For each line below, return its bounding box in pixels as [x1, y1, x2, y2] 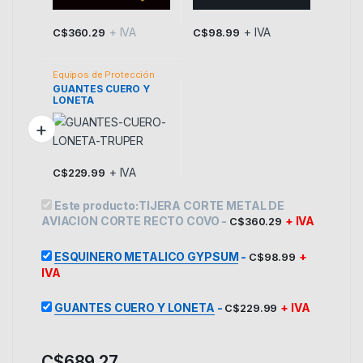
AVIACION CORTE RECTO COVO [41, 214, 220, 228]
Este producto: [53, 199, 139, 213]
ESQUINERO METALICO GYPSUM [53, 250, 239, 264]
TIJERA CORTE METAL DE [138, 199, 284, 213]
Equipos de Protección [53, 68, 156, 80]
